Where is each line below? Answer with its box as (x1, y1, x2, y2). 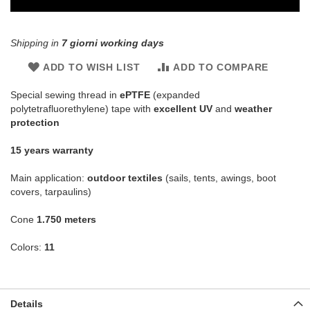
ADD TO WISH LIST (43, 61, 140, 73)
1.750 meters (37, 213, 96, 225)
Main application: (10, 172, 87, 183)
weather (232, 102, 272, 114)
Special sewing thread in (10, 89, 120, 100)
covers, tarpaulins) (10, 185, 91, 197)
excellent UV (154, 102, 212, 114)
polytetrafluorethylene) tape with (10, 102, 154, 114)
